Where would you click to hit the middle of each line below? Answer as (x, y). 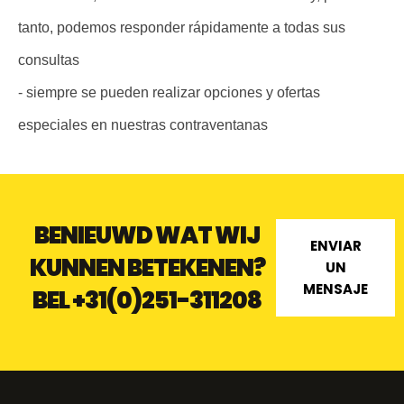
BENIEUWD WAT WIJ (147, 236)
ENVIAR (335, 246)
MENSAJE (336, 289)
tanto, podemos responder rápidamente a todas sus (182, 28)
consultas (49, 60)
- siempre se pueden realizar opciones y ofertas (169, 93)
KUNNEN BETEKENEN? (147, 268)
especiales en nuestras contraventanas (143, 125)
